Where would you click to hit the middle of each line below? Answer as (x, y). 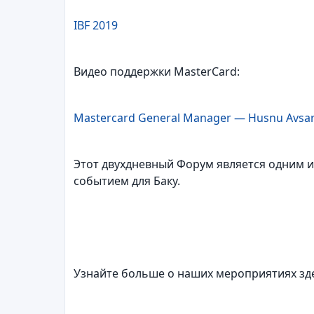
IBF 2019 (96, 25)
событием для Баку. (127, 181)
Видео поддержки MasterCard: (157, 71)
